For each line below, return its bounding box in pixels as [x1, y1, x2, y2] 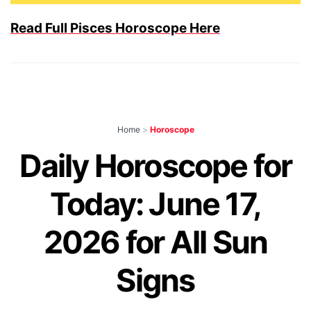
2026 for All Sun [43, 223, 268, 261]
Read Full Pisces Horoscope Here [10, 19, 220, 36]
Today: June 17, [49, 185, 262, 223]
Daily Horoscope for [19, 146, 292, 185]
